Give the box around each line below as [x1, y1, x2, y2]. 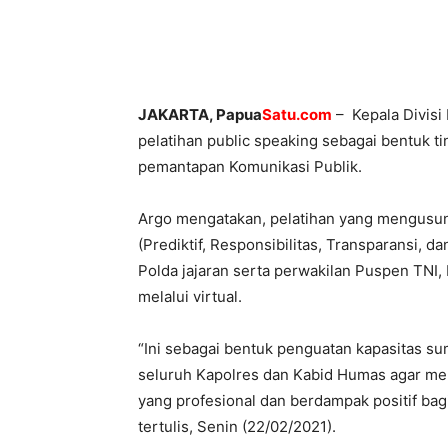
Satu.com [262, 105, 332, 124]
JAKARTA [138, 105, 209, 124]
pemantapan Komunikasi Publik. [138, 157, 362, 176]
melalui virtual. [138, 287, 242, 306]
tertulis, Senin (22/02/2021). [138, 417, 336, 436]
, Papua [209, 105, 262, 124]
